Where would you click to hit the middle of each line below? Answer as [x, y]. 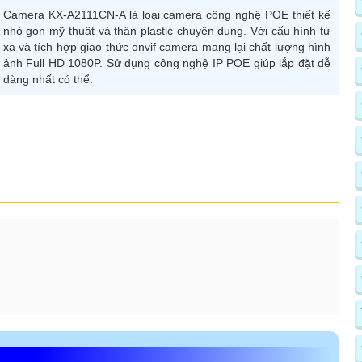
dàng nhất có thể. [48, 79]
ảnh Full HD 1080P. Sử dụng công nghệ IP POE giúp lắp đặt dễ [166, 63]
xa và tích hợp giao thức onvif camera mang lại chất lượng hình [166, 46]
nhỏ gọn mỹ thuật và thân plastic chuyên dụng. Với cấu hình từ [166, 30]
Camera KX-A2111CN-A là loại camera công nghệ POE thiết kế [166, 14]
